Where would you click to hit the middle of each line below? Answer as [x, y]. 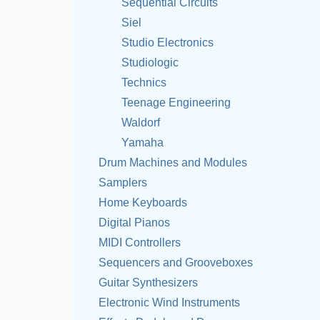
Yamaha [142, 142]
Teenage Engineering [176, 102]
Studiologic [150, 62]
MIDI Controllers [140, 242]
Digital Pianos [134, 222]
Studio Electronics [167, 42]
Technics [144, 82]
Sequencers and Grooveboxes [176, 262]
